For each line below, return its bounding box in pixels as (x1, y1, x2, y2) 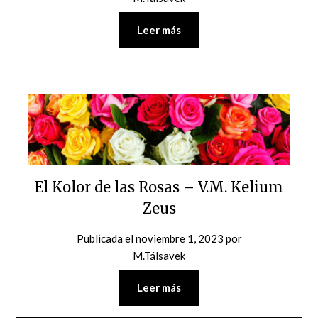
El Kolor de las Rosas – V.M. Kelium (35, 178, 283, 197)
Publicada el (76, 232, 136, 246)
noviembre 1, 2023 (135, 232, 224, 246)
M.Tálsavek (133, 249, 185, 263)
